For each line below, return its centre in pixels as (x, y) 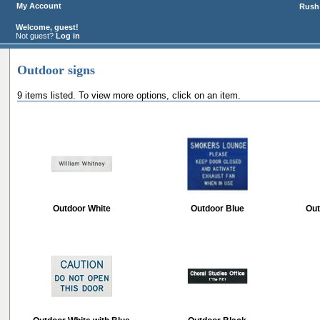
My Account (39, 6)
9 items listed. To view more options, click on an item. (129, 95)
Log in (68, 36)
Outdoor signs (56, 70)
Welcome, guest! (46, 27)
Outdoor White (81, 209)
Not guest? (35, 36)
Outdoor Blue (217, 209)
